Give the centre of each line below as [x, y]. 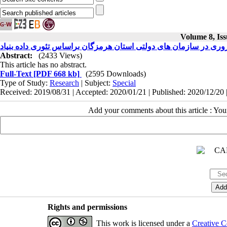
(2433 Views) [60, 55]
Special [124, 83]
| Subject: [96, 83]
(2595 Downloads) [116, 74]
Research [64, 83]
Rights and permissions [87, 207]
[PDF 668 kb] [55, 74]
